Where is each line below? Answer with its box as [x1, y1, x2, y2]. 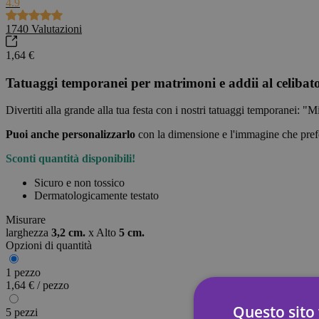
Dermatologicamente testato [34, 189, 159, 202]
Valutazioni [31, 22, 82, 35]
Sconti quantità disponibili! [6, 152, 135, 165]
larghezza [6, 226, 48, 239]
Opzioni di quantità [6, 239, 92, 252]
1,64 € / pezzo [6, 279, 69, 292]
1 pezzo [6, 266, 41, 279]
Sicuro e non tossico [34, 177, 125, 189]
